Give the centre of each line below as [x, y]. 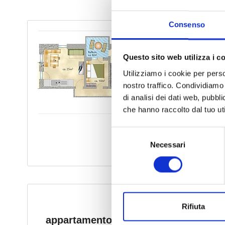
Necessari [168, 145]
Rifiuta [193, 206]
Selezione [127, 133]
